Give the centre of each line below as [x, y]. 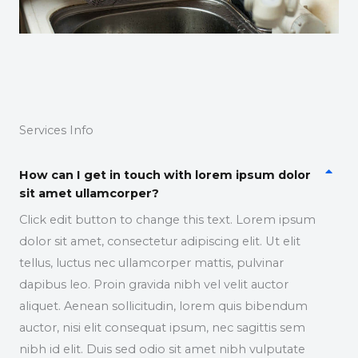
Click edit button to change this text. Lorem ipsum [167, 220]
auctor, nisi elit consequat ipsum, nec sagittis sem [162, 328]
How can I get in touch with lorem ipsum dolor [165, 175]
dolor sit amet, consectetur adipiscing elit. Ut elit [160, 242]
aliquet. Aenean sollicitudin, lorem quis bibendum [163, 306]
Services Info [56, 131]
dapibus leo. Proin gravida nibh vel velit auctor [154, 285]
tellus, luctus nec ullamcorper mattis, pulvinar [151, 263]
